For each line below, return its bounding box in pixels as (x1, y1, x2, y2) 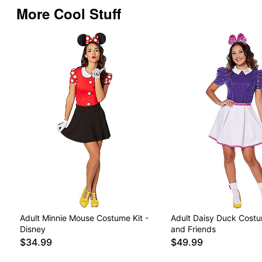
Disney (20, 224, 46, 235)
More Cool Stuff (16, 3, 121, 23)
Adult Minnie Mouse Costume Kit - (20, 213, 149, 223)
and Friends (170, 224, 216, 235)
